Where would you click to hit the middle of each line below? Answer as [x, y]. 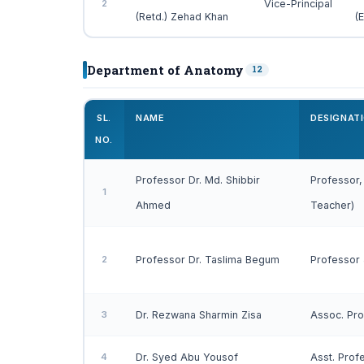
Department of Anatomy [165, 70]
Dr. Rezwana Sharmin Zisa [199, 315]
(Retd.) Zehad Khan [182, 17]
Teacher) [332, 205]
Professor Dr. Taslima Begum [208, 260]
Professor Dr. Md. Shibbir [198, 180]
